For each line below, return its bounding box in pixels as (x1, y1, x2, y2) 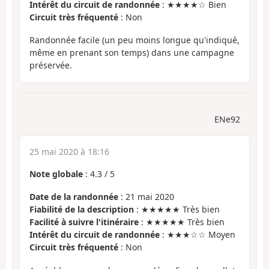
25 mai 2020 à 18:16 (29, 145, 109, 157)
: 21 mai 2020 (118, 191, 174, 203)
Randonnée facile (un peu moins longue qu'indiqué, (29, 34, 240, 46)
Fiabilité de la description (29, 204, 134, 216)
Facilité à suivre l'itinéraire (29, 216, 139, 228)
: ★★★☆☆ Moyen (160, 229, 235, 241)
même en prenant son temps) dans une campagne (29, 47, 234, 59)
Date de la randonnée (29, 191, 118, 203)
